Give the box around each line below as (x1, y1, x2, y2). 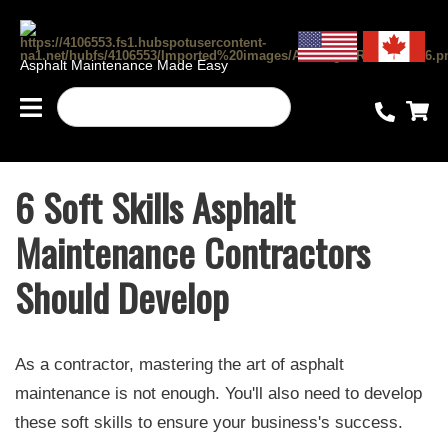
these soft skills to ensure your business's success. (15, 413, 403, 432)
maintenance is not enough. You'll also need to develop (15, 384, 422, 403)
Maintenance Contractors (15, 224, 370, 280)
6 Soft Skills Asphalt (15, 179, 295, 235)
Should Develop (15, 269, 229, 325)
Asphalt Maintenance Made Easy (20, 57, 228, 73)
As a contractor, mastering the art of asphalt (15, 355, 344, 374)
